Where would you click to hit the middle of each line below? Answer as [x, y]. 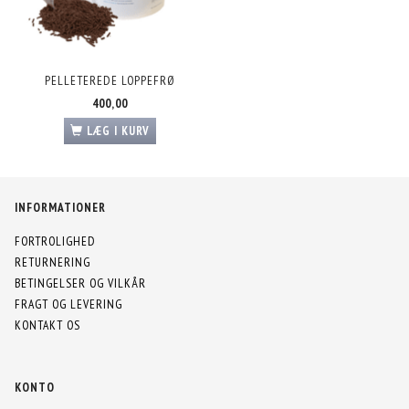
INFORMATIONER [60, 208]
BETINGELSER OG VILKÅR [80, 283]
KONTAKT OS [47, 325]
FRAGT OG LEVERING [68, 304]
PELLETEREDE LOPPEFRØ [110, 81]
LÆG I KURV [118, 131]
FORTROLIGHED [55, 241]
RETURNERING [52, 262]
